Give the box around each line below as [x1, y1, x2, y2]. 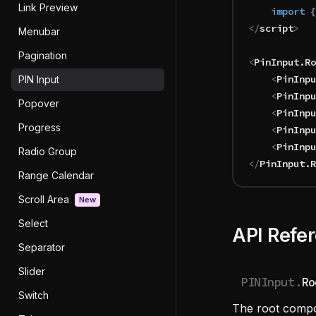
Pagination [18, 49, 67, 61]
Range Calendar [18, 169, 94, 181]
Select [18, 217, 48, 229]
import [271, 5, 310, 18]
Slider [18, 265, 45, 277]
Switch [18, 289, 49, 301]
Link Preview [18, 1, 78, 13]
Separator [18, 241, 65, 253]
